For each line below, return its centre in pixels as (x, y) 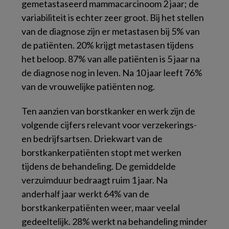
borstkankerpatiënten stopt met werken (101, 152)
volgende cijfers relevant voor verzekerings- (109, 125)
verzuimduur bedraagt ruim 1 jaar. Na (95, 180)
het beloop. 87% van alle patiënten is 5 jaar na (111, 59)
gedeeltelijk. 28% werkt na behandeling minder (114, 221)
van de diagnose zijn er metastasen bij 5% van (111, 31)
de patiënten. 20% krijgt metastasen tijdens (108, 45)
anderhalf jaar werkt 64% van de (85, 194)
